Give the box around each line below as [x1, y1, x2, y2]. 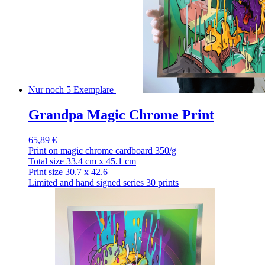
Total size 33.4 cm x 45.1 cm [28, 156, 136, 166]
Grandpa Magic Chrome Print [28, 107, 214, 123]
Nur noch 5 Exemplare [28, 85, 114, 95]
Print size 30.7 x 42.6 [28, 166, 108, 177]
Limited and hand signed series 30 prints [28, 177, 179, 188]
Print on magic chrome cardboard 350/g [28, 145, 176, 156]
